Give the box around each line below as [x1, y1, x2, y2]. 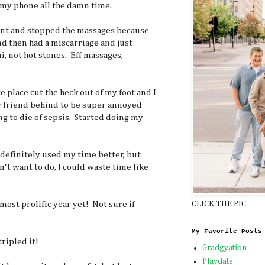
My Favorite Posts [192, 227, 262, 235]
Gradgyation [202, 244, 247, 253]
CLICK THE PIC [192, 199, 246, 208]
